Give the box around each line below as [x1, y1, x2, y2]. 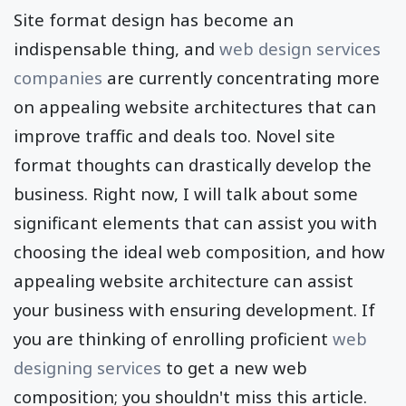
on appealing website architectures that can [14, 94, 376, 118]
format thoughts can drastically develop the [14, 152, 372, 176]
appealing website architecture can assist [14, 268, 353, 292]
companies [14, 65, 102, 89]
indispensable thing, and [14, 36, 219, 60]
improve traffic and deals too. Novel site [14, 123, 335, 147]
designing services [14, 355, 161, 379]
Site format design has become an [14, 7, 294, 31]
